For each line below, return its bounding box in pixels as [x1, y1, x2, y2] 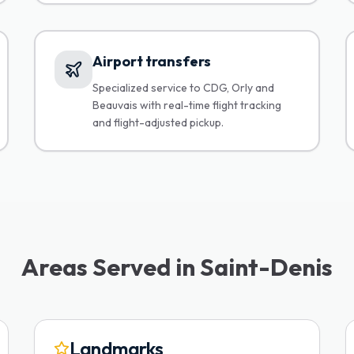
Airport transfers [92, 52, 211, 70]
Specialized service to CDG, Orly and [92, 81, 274, 95]
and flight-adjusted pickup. [92, 115, 224, 130]
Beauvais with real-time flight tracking [92, 98, 281, 112]
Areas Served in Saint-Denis [21, 252, 333, 282]
